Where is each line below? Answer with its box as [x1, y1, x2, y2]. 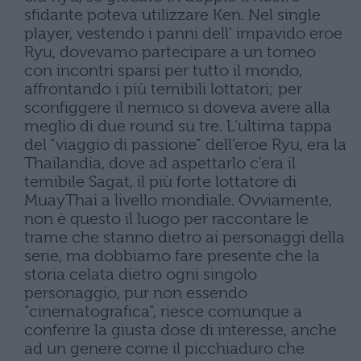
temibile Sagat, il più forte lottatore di [24, 172, 297, 191]
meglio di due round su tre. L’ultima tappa [24, 117, 332, 135]
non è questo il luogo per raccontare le [24, 210, 309, 228]
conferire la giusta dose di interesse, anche [24, 321, 337, 339]
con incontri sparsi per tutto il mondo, [24, 61, 302, 80]
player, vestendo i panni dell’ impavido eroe [24, 24, 342, 43]
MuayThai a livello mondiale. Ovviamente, [24, 191, 332, 210]
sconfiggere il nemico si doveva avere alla [24, 98, 330, 117]
